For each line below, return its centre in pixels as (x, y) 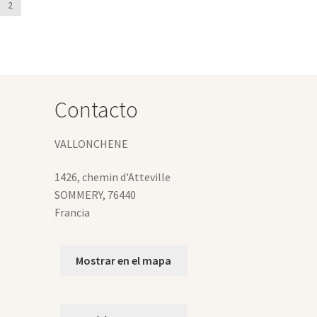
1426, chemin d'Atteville (112, 177)
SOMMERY (78, 195)
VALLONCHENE (91, 143)
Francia (72, 213)
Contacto (96, 109)
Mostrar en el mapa (124, 261)
